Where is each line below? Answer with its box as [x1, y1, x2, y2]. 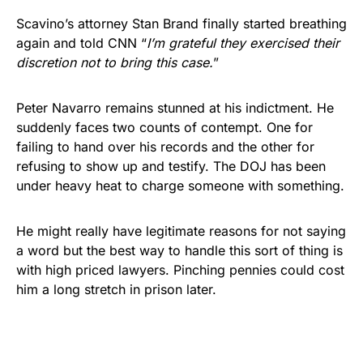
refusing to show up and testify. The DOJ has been [16, 157, 326, 174]
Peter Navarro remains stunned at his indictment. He [16, 99, 334, 116]
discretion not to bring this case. [16, 53, 213, 70]
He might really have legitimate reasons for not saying [16, 222, 346, 239]
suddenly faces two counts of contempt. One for [16, 118, 313, 135]
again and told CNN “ [16, 34, 147, 51]
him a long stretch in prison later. [16, 280, 216, 297]
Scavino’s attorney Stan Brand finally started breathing [16, 15, 347, 32]
